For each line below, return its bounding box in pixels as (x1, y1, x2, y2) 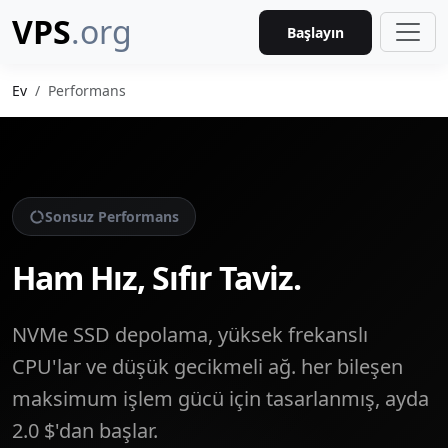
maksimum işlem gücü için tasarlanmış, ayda (12, 385, 429, 412)
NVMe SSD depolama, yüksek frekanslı (12, 321, 368, 348)
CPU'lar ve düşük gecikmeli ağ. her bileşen (12, 353, 403, 380)
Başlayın (287, 22, 344, 42)
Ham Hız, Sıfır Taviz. (12, 256, 301, 299)
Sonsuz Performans (45, 207, 179, 226)
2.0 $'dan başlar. (12, 417, 158, 444)
